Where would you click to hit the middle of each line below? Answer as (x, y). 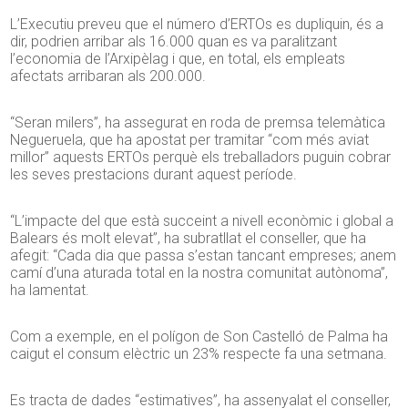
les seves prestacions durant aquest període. (154, 175)
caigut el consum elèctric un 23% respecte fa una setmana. (199, 354)
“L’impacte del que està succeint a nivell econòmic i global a (202, 221)
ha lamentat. (50, 291)
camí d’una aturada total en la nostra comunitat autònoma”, (199, 273)
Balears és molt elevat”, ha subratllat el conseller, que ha (189, 239)
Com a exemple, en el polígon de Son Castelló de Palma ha (199, 337)
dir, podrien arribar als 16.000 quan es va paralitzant (174, 42)
